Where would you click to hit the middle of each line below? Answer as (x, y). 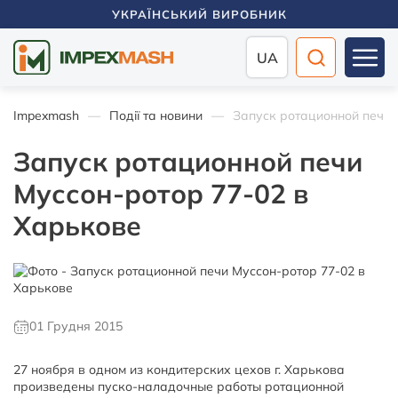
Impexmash (46, 115)
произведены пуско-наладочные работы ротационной (179, 386)
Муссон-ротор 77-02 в (161, 194)
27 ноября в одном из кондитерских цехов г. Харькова (179, 370)
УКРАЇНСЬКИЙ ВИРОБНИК (199, 14)
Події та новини (156, 115)
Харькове (77, 226)
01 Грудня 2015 (76, 326)
